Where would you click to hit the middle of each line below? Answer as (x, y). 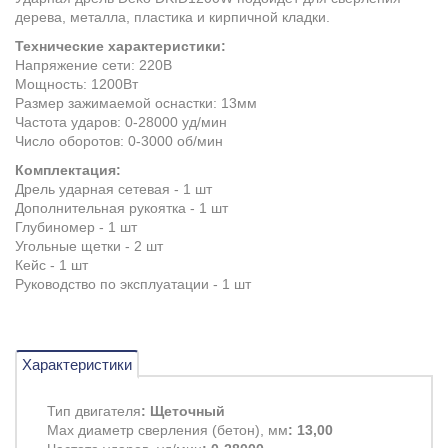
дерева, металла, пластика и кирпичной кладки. (174, 16)
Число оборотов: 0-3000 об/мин (119, 140)
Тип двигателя (94, 410)
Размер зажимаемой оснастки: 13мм (136, 102)
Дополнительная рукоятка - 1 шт (121, 207)
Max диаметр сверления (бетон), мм (167, 429)
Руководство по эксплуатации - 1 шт (133, 283)
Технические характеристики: (120, 45)
